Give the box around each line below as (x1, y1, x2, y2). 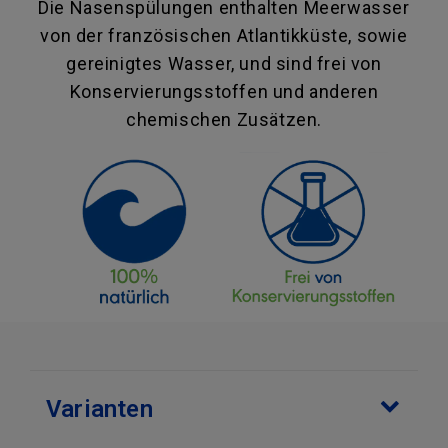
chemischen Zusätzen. (125, 109, 322, 131)
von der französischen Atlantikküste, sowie (40, 25, 408, 47)
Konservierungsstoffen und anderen (69, 81, 379, 103)
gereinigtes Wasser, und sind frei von (66, 53, 382, 75)
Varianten (46, 395, 153, 424)
